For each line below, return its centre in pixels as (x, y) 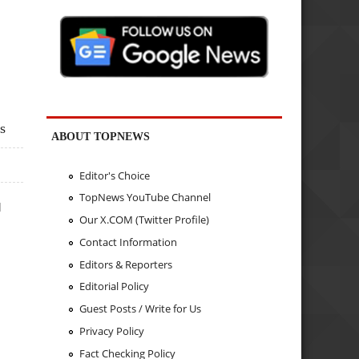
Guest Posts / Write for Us (140, 309)
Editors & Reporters (125, 264)
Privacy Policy (111, 331)
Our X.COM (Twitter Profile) (144, 220)
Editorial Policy (114, 286)
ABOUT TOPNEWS (101, 137)
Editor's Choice (114, 175)
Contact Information (128, 242)
